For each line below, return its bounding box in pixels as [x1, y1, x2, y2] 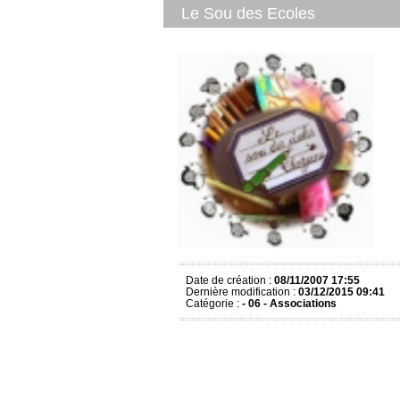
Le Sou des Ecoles [181, 4, 315, 22]
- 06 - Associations [242, 296, 337, 309]
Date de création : [186, 273, 274, 286]
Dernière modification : [186, 285, 298, 297]
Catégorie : [186, 296, 242, 309]
